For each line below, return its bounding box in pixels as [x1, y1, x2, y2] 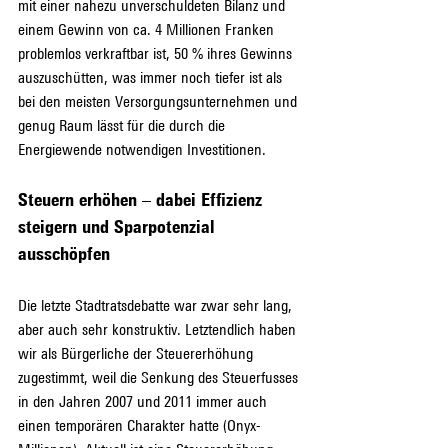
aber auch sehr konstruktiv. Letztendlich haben [18, 319, 300, 339]
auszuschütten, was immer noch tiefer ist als [18, 67, 286, 87]
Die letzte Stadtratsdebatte [18, 295, 170, 315]
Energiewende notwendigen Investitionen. [18, 139, 266, 159]
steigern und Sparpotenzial [18, 214, 220, 237]
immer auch [196, 391, 271, 411]
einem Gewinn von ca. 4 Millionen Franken [18, 19, 278, 39]
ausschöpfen [18, 241, 110, 264]
